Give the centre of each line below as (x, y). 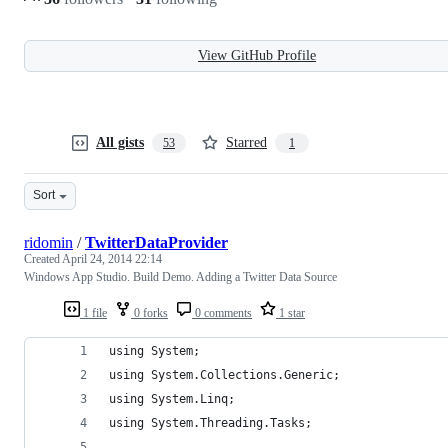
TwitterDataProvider (156, 242)
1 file (93, 312)
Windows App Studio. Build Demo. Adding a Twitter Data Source (180, 276)
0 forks (149, 312)
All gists (120, 142)
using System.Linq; (172, 398)
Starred (246, 142)
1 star (290, 312)
